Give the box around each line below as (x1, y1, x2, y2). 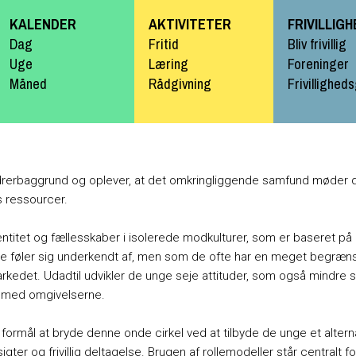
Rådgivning (149, 74, 212, 95)
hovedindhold (123, 22, 196, 37)
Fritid (149, 34, 180, 55)
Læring (149, 54, 189, 75)
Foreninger (288, 54, 350, 75)
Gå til (123, 3, 150, 17)
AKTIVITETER (149, 14, 232, 35)
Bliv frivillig (288, 34, 347, 55)
